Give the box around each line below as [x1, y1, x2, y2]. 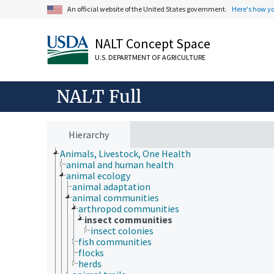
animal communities [72, 191, 159, 204]
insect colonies [91, 224, 154, 237]
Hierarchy [68, 128, 109, 141]
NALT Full [56, 85, 141, 108]
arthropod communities [78, 202, 179, 215]
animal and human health [66, 158, 174, 171]
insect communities [84, 213, 172, 226]
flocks [78, 246, 104, 259]
